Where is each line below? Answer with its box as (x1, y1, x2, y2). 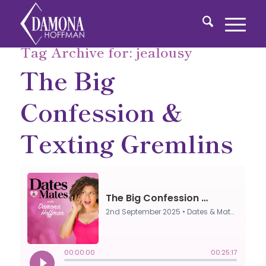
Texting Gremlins (20, 125, 233, 160)
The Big (20, 62, 115, 97)
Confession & (20, 93, 183, 129)
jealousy (135, 42, 192, 62)
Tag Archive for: (20, 42, 136, 62)
